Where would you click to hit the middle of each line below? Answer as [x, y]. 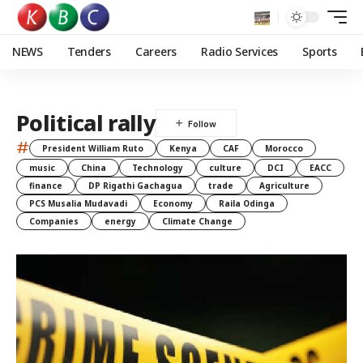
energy [120, 221]
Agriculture [284, 186]
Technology [158, 168]
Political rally [86, 123]
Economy [173, 203]
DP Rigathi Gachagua [135, 186]
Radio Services [239, 51]
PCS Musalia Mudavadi [78, 203]
